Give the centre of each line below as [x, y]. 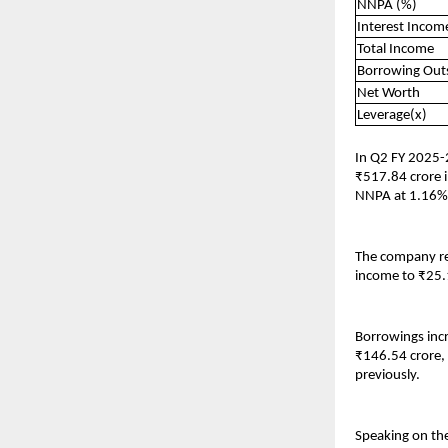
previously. [387, 375]
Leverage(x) [392, 115]
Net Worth [388, 93]
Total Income [395, 49]
